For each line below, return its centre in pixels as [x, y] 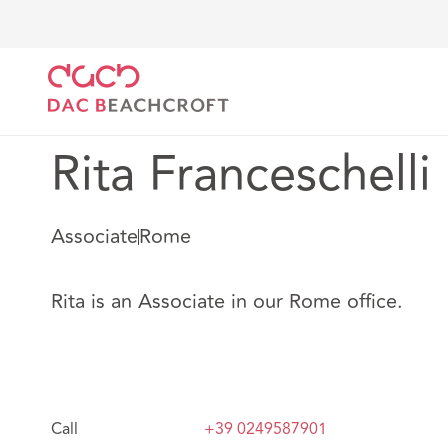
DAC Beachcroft [108, 42]
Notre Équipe [238, 42]
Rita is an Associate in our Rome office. [230, 301]
